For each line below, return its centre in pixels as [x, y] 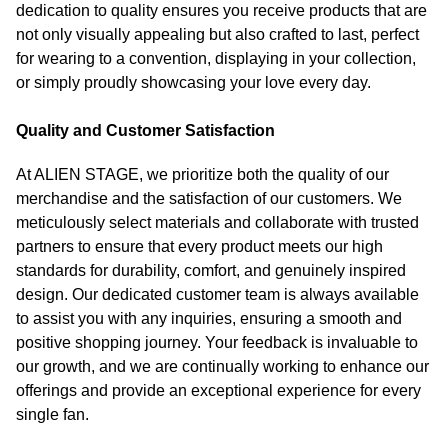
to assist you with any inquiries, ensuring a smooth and [209, 319]
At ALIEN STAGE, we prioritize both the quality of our [202, 175]
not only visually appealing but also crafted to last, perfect [217, 35]
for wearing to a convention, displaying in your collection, [216, 59]
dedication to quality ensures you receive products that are [221, 11]
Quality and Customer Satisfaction [145, 131]
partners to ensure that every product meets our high [199, 247]
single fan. [52, 415]
